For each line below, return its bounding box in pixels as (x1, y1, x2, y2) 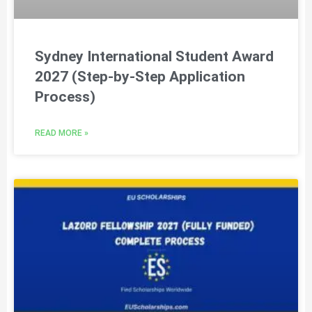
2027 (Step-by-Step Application (35, 68, 245, 85)
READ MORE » (35, 127, 88, 138)
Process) (35, 88, 95, 105)
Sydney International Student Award (35, 47, 274, 65)
